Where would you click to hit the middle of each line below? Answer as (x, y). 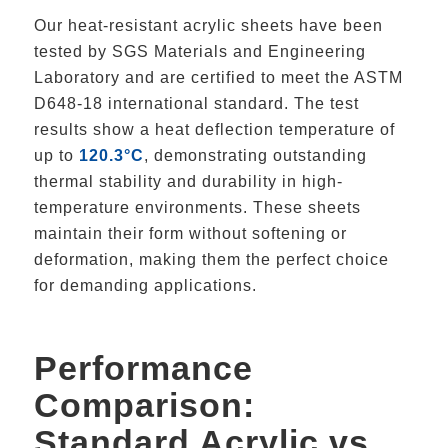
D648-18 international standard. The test (196, 104)
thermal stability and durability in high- (188, 182)
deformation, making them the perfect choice (211, 260)
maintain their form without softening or (190, 234)
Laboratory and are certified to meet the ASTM (218, 78)
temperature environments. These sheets (197, 208)
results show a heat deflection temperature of (214, 130)
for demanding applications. (145, 286)
